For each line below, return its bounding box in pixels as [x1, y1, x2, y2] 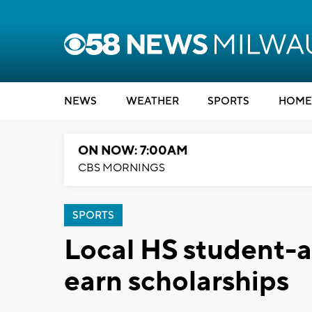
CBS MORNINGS [78, 161, 165, 175]
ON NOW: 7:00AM [78, 143, 188, 159]
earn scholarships [64, 264, 289, 299]
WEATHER [125, 95, 179, 108]
